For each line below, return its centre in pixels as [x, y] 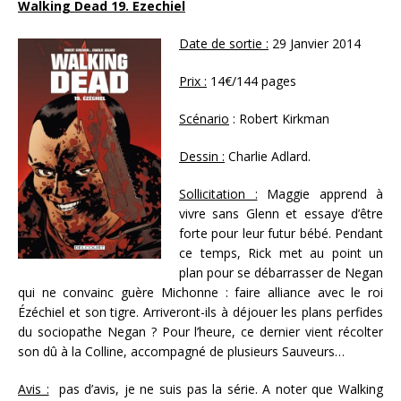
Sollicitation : [218, 194]
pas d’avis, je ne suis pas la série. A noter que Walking [216, 389]
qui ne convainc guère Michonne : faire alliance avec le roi [200, 293]
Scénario [204, 119]
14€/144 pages [252, 81]
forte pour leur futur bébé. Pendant [281, 234]
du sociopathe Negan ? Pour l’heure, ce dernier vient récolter [200, 332]
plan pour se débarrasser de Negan [281, 273]
